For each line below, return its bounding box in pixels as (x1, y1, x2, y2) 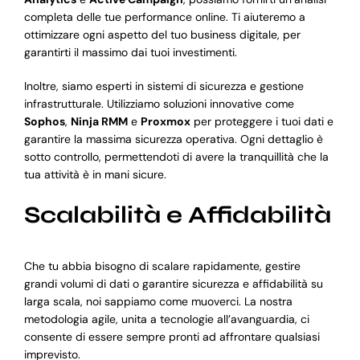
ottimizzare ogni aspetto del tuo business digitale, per (23, 27, 301, 43)
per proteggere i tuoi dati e (190, 114, 333, 129)
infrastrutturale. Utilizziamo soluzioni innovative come (23, 96, 294, 112)
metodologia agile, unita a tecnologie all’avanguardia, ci (23, 311, 309, 326)
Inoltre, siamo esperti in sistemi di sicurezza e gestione (23, 79, 304, 94)
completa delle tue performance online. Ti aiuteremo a (23, 10, 305, 25)
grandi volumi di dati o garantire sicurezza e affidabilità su (23, 276, 323, 291)
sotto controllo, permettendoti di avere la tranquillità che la (23, 149, 329, 165)
